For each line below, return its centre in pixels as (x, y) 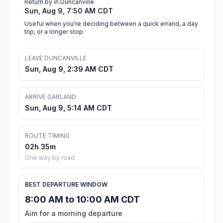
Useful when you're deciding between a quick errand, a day (111, 24)
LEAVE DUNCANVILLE (56, 58)
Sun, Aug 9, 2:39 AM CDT (69, 69)
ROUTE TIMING (47, 136)
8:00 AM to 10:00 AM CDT (82, 200)
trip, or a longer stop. (55, 32)
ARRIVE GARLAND (51, 97)
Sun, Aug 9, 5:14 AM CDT (68, 108)
